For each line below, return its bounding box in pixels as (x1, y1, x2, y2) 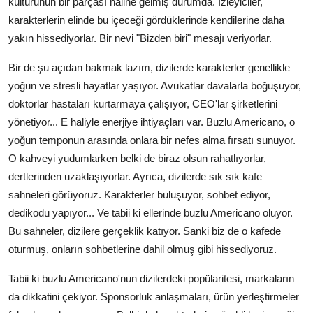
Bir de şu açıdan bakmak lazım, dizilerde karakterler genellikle (8, 61, 290, 74)
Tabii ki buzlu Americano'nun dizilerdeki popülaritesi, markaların (8, 272, 294, 285)
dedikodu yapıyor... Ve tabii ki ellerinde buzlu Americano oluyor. (8, 207, 293, 219)
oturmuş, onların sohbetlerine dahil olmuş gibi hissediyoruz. (8, 243, 277, 256)
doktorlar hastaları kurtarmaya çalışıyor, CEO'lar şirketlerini (8, 98, 277, 110)
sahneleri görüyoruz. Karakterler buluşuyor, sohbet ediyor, (8, 189, 270, 201)
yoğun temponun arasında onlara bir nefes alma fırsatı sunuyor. (8, 134, 296, 147)
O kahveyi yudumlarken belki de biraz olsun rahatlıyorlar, (8, 152, 266, 165)
